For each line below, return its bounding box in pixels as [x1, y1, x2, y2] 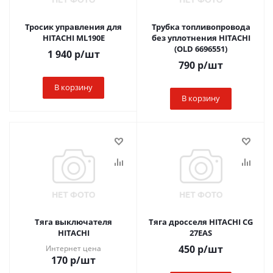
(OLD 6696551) [174, 43, 227, 54]
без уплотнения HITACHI [151, 32, 250, 43]
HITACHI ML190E [42, 32, 105, 43]
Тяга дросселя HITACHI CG [149, 216, 253, 227]
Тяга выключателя [35, 216, 112, 227]
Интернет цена [46, 243, 101, 253]
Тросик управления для [25, 21, 122, 32]
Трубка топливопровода [151, 21, 250, 32]
